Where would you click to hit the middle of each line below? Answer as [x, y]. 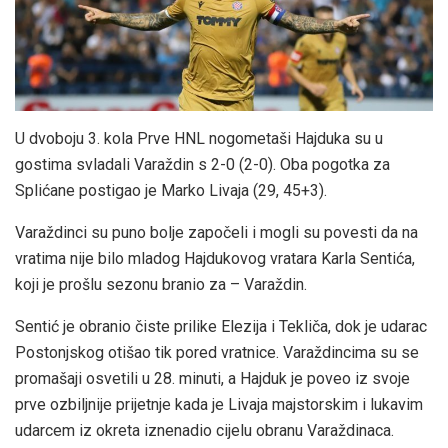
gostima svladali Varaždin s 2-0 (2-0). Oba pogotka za [202, 164]
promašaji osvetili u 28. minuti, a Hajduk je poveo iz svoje [212, 378]
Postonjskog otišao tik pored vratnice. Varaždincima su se [217, 352]
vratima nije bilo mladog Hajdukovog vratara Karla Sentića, [215, 258]
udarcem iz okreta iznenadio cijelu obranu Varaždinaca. [204, 430]
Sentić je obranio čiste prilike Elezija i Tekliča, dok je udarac [221, 326]
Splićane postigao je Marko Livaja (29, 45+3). [171, 190]
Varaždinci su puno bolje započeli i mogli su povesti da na [216, 232]
